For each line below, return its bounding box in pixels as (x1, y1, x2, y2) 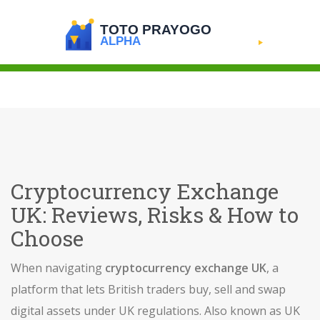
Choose (11, 224, 84, 252)
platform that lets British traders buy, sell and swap (11, 281, 286, 297)
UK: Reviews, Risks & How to (11, 201, 299, 229)
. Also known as (199, 303, 284, 319)
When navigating (11, 260, 105, 276)
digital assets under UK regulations (11, 303, 199, 319)
